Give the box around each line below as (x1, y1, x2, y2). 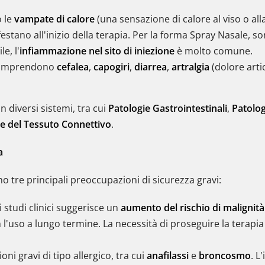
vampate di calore (14, 12, 95, 25)
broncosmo (199, 249, 251, 262)
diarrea (134, 60, 167, 73)
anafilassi (147, 249, 189, 262)
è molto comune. (174, 44, 253, 57)
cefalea (57, 60, 89, 73)
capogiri (93, 60, 130, 73)
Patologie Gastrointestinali (108, 102, 227, 115)
